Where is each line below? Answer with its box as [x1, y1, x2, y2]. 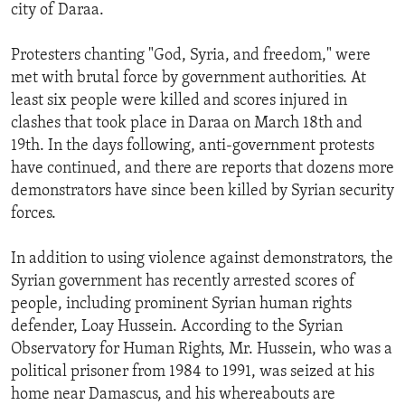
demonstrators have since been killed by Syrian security [11, 183, 394, 201]
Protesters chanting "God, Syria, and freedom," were [11, 47, 371, 65]
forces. [11, 205, 56, 223]
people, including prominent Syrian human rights [11, 296, 352, 314]
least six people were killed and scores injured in [11, 92, 347, 110]
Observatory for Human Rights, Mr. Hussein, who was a [11, 341, 392, 359]
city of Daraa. [11, 2, 104, 20]
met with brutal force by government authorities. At [11, 70, 366, 88]
